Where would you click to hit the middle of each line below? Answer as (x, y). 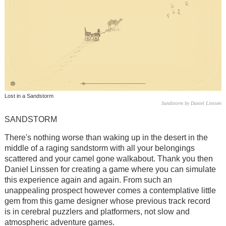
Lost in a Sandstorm (29, 96)
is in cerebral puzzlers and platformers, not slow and (97, 212)
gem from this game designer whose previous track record (107, 201)
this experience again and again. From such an (88, 180)
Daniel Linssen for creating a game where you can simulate (110, 169)
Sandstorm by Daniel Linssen (192, 103)
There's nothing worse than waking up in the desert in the (106, 138)
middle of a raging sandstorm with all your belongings (99, 148)
